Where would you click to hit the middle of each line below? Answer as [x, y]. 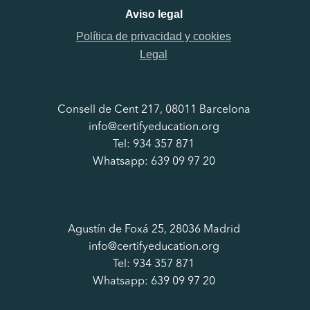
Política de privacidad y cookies [154, 36]
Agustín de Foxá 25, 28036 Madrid [154, 230]
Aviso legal [154, 14]
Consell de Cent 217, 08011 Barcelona [154, 110]
